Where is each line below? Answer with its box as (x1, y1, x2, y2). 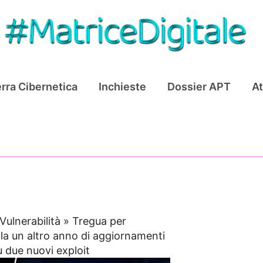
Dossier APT (167, 80, 231, 93)
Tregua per (72, 215, 127, 228)
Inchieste (99, 80, 146, 93)
